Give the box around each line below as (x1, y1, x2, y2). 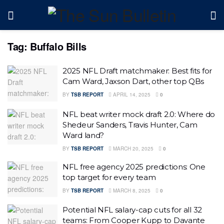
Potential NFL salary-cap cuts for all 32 (62, 205, 202, 214)
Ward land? (62, 130, 104, 140)
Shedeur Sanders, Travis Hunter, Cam (62, 119, 197, 129)
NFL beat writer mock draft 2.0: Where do (62, 109, 215, 119)
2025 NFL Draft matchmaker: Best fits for (62, 66, 212, 75)
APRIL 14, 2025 (111, 91, 150, 98)
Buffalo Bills (30, 39, 86, 53)
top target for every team (62, 172, 156, 182)
